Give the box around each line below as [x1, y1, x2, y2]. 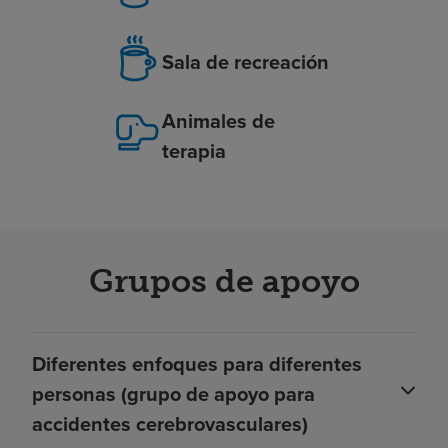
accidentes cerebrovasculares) [32, 409, 308, 439]
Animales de [161, 106, 275, 136]
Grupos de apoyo [88, 262, 360, 301]
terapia [161, 136, 226, 166]
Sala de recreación [161, 46, 329, 76]
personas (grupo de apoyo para [32, 379, 315, 409]
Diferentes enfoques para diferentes [32, 349, 362, 379]
